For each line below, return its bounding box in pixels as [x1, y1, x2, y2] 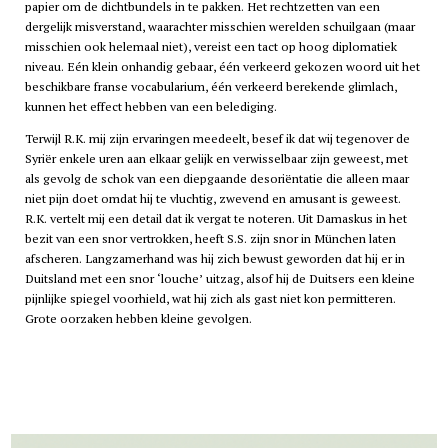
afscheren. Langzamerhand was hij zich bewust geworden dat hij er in [24, 250, 405, 268]
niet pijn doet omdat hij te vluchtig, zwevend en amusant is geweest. [24, 190, 401, 208]
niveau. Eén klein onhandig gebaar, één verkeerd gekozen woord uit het [24, 57, 420, 75]
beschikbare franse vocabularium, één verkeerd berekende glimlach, [24, 77, 397, 95]
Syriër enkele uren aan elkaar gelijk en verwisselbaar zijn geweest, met [24, 150, 408, 168]
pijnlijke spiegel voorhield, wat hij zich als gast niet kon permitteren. [24, 290, 396, 308]
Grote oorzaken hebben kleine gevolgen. [24, 310, 252, 328]
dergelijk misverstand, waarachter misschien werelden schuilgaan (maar [24, 17, 415, 35]
